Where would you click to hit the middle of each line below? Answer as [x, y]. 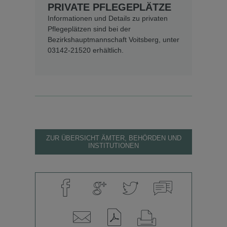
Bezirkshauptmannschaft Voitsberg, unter [113, 40]
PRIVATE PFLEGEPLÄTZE [109, 7]
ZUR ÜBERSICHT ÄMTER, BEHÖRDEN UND [113, 138]
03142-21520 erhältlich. [86, 50]
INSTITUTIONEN [113, 146]
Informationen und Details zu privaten [108, 18]
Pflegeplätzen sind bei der [89, 29]
